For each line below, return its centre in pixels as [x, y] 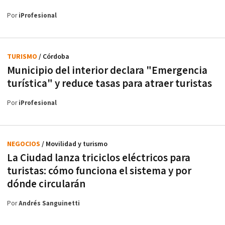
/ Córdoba [54, 57]
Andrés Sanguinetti [49, 203]
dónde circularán [46, 184]
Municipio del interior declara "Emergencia [107, 70]
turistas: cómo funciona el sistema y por [99, 171]
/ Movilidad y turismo [75, 144]
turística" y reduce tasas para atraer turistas [109, 83]
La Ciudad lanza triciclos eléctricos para [99, 158]
